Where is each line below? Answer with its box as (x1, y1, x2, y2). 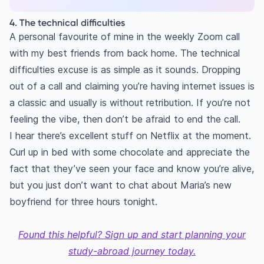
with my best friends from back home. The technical (9, 47, 240, 60)
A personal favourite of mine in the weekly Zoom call (9, 31, 240, 43)
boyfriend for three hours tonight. (9, 196, 157, 208)
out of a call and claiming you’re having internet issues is (9, 80, 255, 93)
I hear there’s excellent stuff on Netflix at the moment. (9, 130, 251, 142)
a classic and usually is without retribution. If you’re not (9, 97, 250, 109)
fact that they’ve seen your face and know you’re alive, (9, 163, 254, 175)
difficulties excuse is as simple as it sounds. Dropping (9, 64, 240, 76)
